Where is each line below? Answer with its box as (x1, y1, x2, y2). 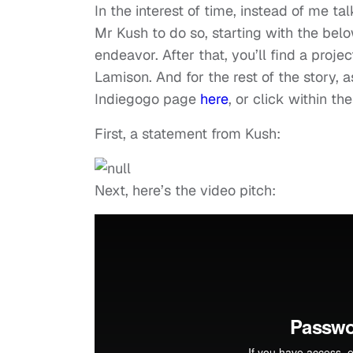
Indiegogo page (95, 90, 200, 109)
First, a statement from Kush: (95, 124, 281, 143)
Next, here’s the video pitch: (95, 181, 276, 200)
